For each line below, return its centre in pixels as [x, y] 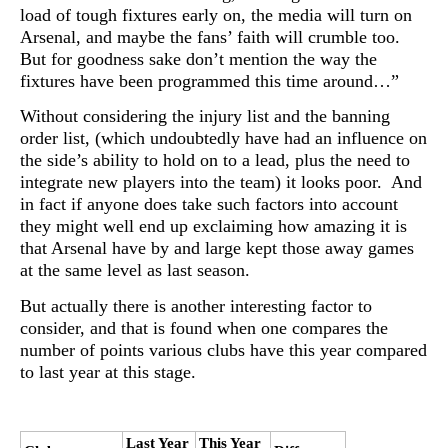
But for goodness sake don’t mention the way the [198, 58]
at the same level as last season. [135, 270]
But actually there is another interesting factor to [196, 305]
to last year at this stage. [108, 371]
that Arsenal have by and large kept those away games [217, 248]
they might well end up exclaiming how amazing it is [213, 226]
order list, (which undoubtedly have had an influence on [223, 138]
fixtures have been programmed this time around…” [209, 80]
